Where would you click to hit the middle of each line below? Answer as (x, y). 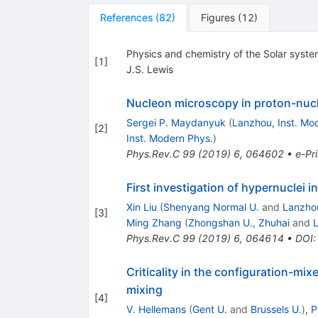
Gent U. (209, 309)
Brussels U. (276, 309)
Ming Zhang (154, 223)
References (126, 18)
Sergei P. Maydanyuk (176, 123)
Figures (218, 18)
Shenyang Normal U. (211, 207)
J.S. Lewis (149, 70)
